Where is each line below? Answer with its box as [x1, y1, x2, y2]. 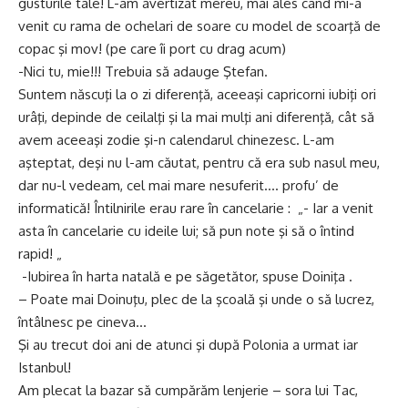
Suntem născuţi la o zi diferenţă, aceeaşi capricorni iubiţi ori [18, 86, 376, 103]
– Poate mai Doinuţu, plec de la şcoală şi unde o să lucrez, [18, 291, 374, 308]
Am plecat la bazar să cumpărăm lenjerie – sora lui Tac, [18, 382, 358, 399]
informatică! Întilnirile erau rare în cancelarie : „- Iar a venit [18, 199, 373, 217]
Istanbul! [18, 359, 71, 376]
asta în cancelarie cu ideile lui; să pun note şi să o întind [18, 222, 354, 240]
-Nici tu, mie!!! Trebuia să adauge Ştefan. [18, 63, 268, 80]
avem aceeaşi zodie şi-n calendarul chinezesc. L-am [18, 131, 334, 148]
